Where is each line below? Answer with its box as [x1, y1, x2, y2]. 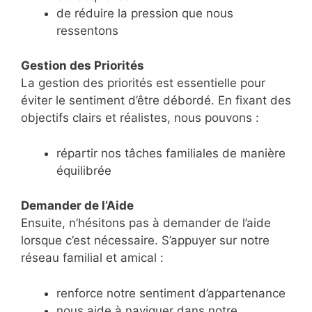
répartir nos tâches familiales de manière [56, 146, 286, 160]
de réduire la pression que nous [56, 6, 233, 20]
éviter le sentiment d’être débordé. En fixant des [21, 93, 291, 108]
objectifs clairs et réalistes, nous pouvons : [21, 111, 259, 125]
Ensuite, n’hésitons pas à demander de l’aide [21, 216, 271, 231]
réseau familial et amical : [21, 251, 164, 265]
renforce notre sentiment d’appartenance [56, 286, 286, 300]
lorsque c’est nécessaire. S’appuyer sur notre [21, 233, 270, 248]
